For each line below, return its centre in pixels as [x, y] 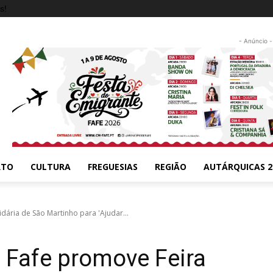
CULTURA [51, 166]
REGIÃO [171, 166]
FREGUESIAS [113, 166]
